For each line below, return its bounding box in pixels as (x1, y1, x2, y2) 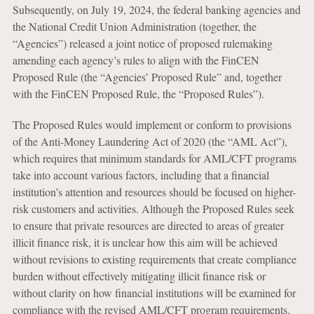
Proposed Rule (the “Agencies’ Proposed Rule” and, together (12, 69, 282, 84)
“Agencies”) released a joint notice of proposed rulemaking (12, 36, 273, 50)
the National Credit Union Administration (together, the (12, 19, 257, 34)
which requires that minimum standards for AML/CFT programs (12, 151, 296, 165)
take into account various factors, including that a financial (12, 168, 269, 182)
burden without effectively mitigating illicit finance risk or (12, 268, 266, 283)
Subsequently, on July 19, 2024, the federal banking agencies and (12, 2, 301, 17)
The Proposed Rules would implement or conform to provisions (12, 117, 292, 132)
